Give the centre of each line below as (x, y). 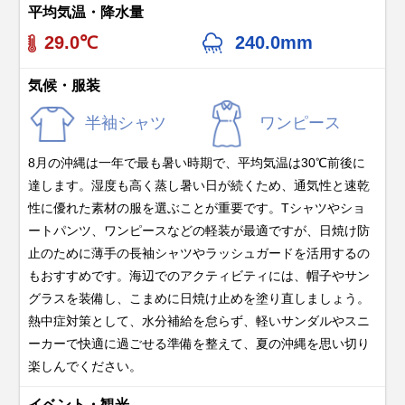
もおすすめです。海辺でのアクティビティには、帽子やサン (199, 276)
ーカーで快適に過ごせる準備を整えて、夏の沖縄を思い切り (199, 344)
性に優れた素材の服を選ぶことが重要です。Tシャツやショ (197, 208)
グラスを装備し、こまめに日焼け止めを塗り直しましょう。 (199, 299)
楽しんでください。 (85, 367)
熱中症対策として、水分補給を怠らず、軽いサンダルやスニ (199, 321)
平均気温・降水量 (86, 13)
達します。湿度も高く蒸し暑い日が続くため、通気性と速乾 (199, 186)
